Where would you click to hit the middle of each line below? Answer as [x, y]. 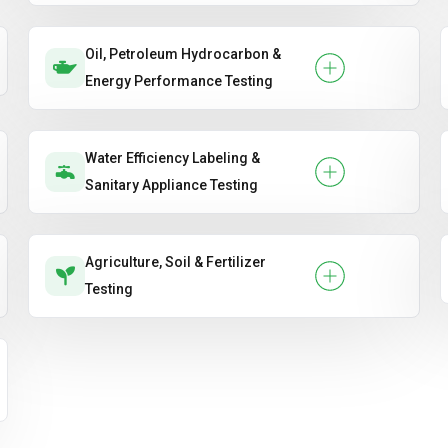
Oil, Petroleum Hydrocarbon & [183, 54]
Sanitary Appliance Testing [171, 185]
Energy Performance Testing [179, 81]
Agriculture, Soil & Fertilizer [175, 262]
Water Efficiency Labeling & [172, 158]
